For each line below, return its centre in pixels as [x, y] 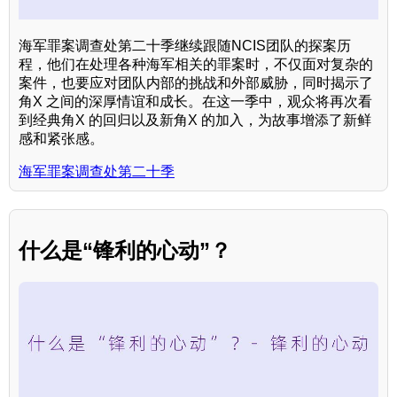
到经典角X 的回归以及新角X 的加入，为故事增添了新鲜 [195, 120]
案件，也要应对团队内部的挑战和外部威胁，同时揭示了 [196, 82]
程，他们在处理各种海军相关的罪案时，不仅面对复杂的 [196, 64]
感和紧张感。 [61, 138]
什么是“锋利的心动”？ [125, 250]
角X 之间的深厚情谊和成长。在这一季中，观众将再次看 [195, 101]
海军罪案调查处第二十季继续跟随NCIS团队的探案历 [185, 45]
